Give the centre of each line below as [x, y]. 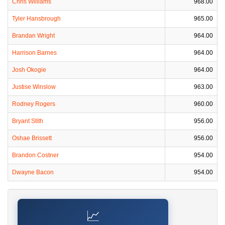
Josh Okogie [29, 70]
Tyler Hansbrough [36, 19]
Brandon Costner [35, 155]
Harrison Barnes [34, 53]
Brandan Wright [33, 36]
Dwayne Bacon [33, 172]
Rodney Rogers [34, 104]
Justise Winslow [34, 87]
